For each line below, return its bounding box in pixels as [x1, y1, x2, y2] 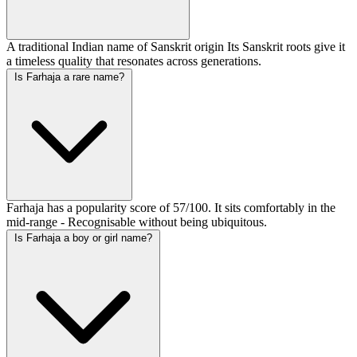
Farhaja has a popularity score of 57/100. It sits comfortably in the [6, 201, 335, 215]
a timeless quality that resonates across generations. [6, 54, 261, 69]
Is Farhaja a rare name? [14, 71, 124, 84]
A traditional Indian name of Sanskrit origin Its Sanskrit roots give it [6, 40, 345, 54]
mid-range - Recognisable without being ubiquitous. [6, 215, 267, 229]
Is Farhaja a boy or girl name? [14, 232, 152, 245]
